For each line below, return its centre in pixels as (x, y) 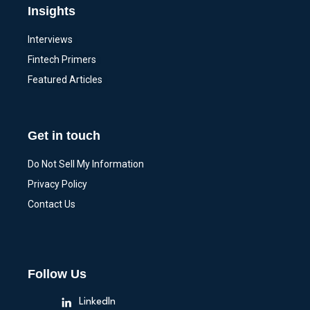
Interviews (50, 40)
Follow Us (57, 274)
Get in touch (64, 136)
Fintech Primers (62, 60)
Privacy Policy (57, 184)
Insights (52, 11)
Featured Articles (65, 80)
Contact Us (52, 204)
